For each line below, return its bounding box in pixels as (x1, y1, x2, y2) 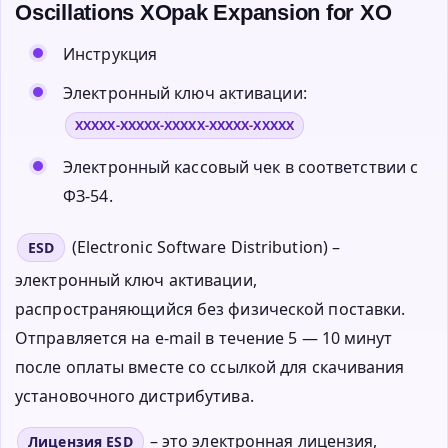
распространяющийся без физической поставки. (15, 297, 406, 320)
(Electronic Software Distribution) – (67, 235, 341, 258)
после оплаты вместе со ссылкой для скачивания (15, 355, 405, 378)
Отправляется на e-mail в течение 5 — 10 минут (15, 326, 393, 349)
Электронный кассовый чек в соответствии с (63, 155, 419, 178)
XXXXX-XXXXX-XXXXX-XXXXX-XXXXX (75, 116, 294, 134)
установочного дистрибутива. (15, 384, 254, 407)
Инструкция (63, 42, 157, 65)
